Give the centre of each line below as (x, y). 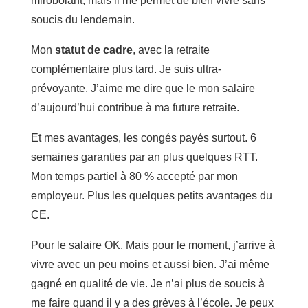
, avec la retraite (171, 49)
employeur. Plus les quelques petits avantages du (151, 195)
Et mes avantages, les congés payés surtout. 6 (143, 137)
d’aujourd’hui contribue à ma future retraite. (135, 107)
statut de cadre (93, 49)
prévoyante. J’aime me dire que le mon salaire (143, 88)
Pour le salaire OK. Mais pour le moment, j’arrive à (153, 245)
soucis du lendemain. (82, 19)
